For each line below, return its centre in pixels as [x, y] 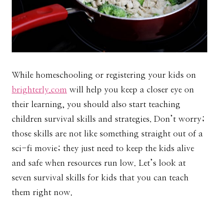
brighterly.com [39, 90]
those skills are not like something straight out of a [107, 134]
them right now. [43, 193]
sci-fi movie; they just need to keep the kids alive [103, 149]
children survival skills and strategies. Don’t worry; [108, 119]
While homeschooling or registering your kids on [104, 75]
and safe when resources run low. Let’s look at [99, 163]
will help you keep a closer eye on [131, 90]
